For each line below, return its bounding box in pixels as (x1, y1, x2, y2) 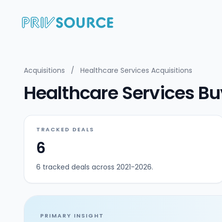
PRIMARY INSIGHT (40, 212, 104, 220)
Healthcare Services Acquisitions (80, 65, 192, 75)
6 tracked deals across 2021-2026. (36, 162, 153, 172)
